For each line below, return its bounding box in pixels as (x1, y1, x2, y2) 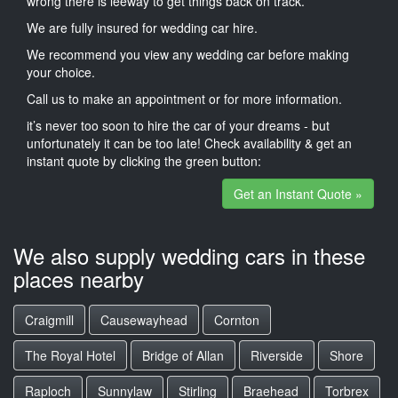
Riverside (251, 346, 303, 364)
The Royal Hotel (25, 346, 115, 364)
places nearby (13, 263, 144, 294)
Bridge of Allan (142, 346, 224, 364)
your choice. (27, 62, 95, 81)
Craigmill (25, 311, 74, 329)
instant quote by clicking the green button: (27, 151, 261, 170)
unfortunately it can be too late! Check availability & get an (27, 133, 352, 152)
